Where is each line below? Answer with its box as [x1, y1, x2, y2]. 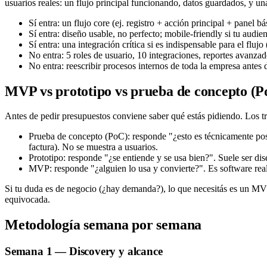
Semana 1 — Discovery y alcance [5, 245, 163, 258]
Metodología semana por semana [5, 217, 202, 233]
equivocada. [5, 194, 50, 205]
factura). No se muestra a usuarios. [29, 142, 158, 153]
